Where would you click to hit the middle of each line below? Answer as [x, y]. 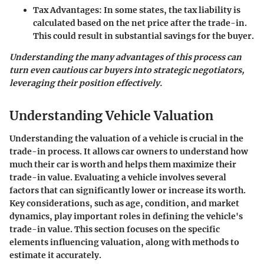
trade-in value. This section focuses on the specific [115, 229]
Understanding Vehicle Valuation [111, 116]
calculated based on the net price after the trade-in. [140, 23]
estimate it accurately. [55, 255]
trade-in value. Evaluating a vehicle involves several [118, 177]
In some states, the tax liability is [171, 10]
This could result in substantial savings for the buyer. [143, 36]
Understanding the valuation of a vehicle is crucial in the [126, 138]
